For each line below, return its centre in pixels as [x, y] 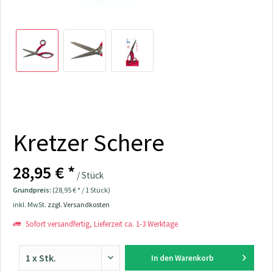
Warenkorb [194, 258]
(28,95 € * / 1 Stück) [81, 190]
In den [162, 258]
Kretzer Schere [89, 143]
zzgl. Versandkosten [79, 204]
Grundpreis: [33, 190]
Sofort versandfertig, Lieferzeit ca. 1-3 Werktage [101, 224]
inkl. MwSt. [30, 204]
